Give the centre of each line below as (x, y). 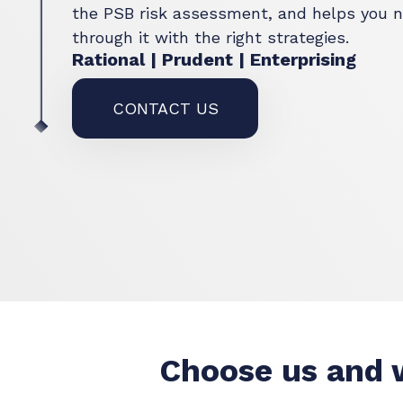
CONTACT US (166, 108)
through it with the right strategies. (211, 37)
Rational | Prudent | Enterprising (215, 59)
